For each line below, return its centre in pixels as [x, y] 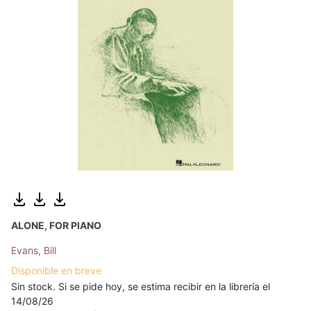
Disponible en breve [56, 271]
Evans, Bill [34, 251]
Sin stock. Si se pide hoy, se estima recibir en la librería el [141, 287]
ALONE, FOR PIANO [56, 226]
